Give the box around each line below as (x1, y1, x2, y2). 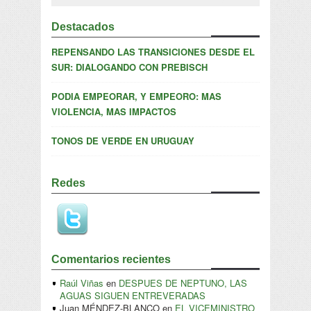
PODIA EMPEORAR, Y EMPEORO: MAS (51, 90, 221, 103)
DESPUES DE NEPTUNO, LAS (119, 276, 247, 290)
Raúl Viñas (60, 276, 103, 290)
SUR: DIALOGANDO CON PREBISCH (51, 60, 208, 74)
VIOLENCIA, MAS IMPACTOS (51, 105, 176, 119)
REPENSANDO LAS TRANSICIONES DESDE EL (51, 45, 255, 59)
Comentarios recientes (51, 253, 171, 266)
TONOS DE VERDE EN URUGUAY (51, 134, 194, 148)
